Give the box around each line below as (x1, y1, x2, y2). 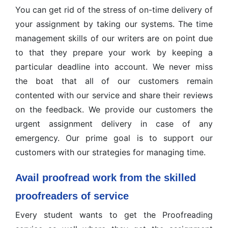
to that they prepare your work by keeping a (15, 47, 213, 58)
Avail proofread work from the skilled (15, 172, 196, 183)
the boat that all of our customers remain (15, 76, 213, 86)
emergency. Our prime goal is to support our (15, 133, 213, 143)
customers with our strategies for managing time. (15, 147, 206, 157)
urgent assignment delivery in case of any (15, 119, 213, 129)
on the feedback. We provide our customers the (15, 104, 213, 115)
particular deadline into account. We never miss (15, 62, 213, 72)
